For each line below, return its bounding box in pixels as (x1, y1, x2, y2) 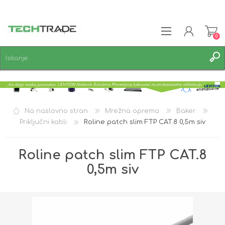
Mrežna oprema (104, 107, 159, 115)
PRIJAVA (22, 86, 45, 93)
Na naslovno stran (24, 107, 88, 115)
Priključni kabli (20, 119, 67, 126)
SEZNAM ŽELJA (24, 99, 72, 107)
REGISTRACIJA (22, 72, 65, 79)
